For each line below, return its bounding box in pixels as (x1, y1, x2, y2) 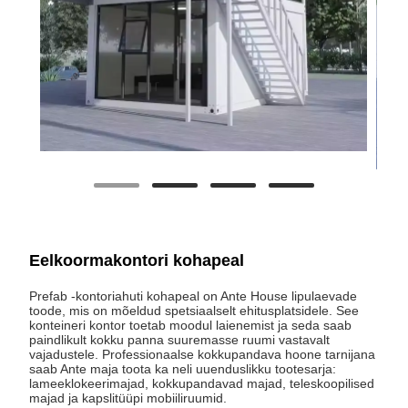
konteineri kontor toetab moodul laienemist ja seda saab (29, 317, 352, 332)
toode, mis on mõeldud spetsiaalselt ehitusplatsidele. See (29, 302, 360, 318)
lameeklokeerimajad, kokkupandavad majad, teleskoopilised (29, 375, 375, 391)
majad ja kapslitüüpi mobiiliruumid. (29, 390, 228, 405)
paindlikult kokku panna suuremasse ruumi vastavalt (29, 331, 331, 347)
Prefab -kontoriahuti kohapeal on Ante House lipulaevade (29, 288, 358, 303)
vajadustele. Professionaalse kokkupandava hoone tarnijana (29, 346, 376, 362)
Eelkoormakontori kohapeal (29, 250, 245, 270)
